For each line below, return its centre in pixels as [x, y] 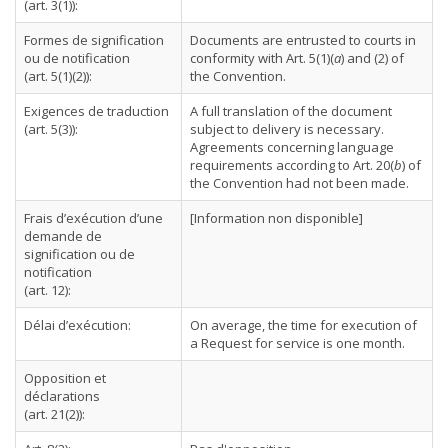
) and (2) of [372, 58]
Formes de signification [94, 40]
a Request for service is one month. [297, 343]
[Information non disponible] [276, 218]
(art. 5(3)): [51, 129]
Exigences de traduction [96, 111]
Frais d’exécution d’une [93, 218]
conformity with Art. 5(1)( [262, 58]
